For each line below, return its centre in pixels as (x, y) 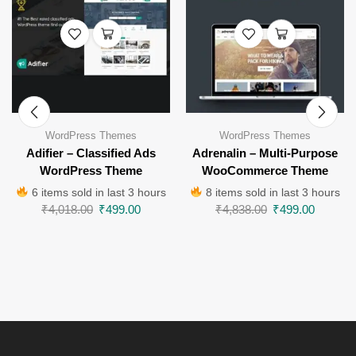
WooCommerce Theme (265, 170)
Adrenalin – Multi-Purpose (265, 153)
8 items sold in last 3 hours (272, 192)
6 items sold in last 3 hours (98, 192)
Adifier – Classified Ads (91, 153)
